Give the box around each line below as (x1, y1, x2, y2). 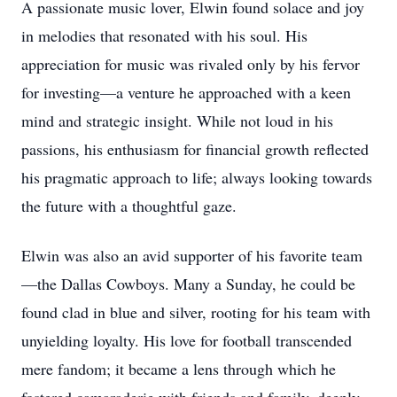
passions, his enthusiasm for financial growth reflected (21, 138, 369, 160)
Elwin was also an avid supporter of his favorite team (21, 245, 362, 266)
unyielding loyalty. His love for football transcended (21, 330, 352, 351)
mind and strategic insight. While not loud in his (21, 110, 333, 131)
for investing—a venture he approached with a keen (21, 82, 351, 103)
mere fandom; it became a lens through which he (21, 358, 336, 379)
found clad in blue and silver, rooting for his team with (21, 301, 370, 323)
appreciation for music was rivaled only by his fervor (21, 53, 360, 74)
